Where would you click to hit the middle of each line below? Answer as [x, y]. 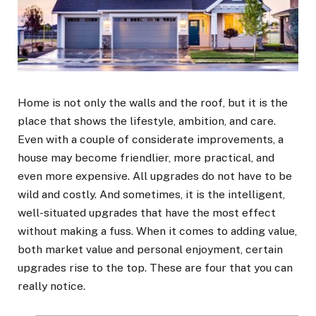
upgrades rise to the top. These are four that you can [155, 268]
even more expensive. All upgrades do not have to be [155, 176]
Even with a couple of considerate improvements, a [151, 140]
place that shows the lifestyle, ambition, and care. [147, 121]
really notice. [51, 286]
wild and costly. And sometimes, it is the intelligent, [151, 195]
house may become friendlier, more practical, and [146, 158]
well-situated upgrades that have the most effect [147, 213]
